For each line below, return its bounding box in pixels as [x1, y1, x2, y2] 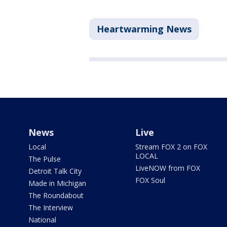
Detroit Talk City [28, 166, 82, 176]
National [28, 215, 56, 225]
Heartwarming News [97, 23, 192, 35]
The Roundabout [28, 191, 84, 201]
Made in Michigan [28, 178, 86, 188]
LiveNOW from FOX [135, 163, 200, 173]
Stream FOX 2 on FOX [135, 142, 207, 152]
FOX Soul [135, 175, 165, 185]
